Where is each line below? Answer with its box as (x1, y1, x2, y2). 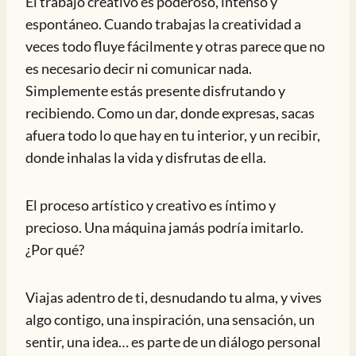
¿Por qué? (25, 241, 84, 258)
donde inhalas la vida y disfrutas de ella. (25, 149, 266, 166)
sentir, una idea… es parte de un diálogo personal (25, 333, 321, 350)
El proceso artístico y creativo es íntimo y (25, 196, 276, 214)
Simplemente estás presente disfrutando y (25, 82, 285, 99)
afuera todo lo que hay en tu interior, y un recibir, (25, 126, 320, 144)
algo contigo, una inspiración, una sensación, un (25, 311, 315, 328)
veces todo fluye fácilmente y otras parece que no (25, 37, 325, 55)
